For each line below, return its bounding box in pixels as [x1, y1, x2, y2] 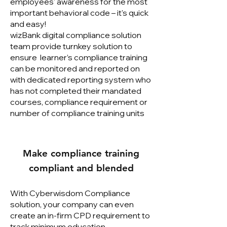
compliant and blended [28, 162, 134, 174]
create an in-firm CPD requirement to [10, 210, 150, 220]
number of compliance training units [10, 108, 144, 118]
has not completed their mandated [10, 86, 141, 96]
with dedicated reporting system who [10, 74, 151, 85]
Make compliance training [23, 147, 139, 159]
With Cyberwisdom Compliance [10, 188, 130, 198]
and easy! [10, 19, 46, 29]
